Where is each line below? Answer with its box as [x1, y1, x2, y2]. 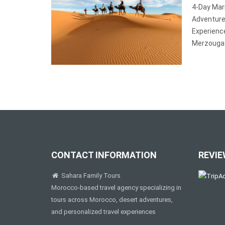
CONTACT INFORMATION [51, 150, 157, 160]
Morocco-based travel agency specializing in [51, 184, 181, 191]
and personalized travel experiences [51, 208, 156, 215]
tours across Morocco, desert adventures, [51, 196, 173, 203]
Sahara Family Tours [59, 172, 121, 179]
